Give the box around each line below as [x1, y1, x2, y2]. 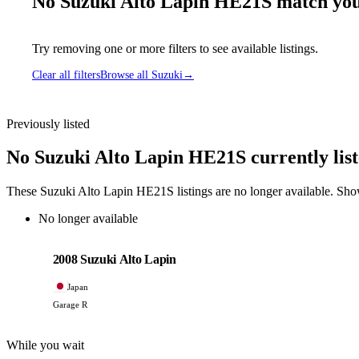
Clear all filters [32, 68, 100, 81]
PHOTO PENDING [38, 240, 107, 250]
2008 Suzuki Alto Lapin [52, 252, 176, 267]
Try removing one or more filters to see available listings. [32, 41, 318, 55]
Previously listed [6, 116, 90, 131]
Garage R [52, 299, 87, 309]
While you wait [6, 337, 84, 352]
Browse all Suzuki [100, 68, 183, 81]
